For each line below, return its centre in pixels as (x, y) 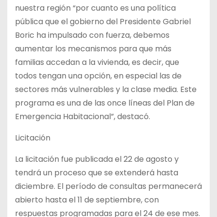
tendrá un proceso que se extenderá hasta (97, 173)
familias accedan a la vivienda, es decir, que (97, 62)
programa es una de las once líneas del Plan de (105, 103)
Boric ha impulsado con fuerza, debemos (92, 35)
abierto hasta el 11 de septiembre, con (87, 200)
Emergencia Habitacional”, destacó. (83, 117)
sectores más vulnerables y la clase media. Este (106, 90)
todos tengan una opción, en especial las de (98, 76)
